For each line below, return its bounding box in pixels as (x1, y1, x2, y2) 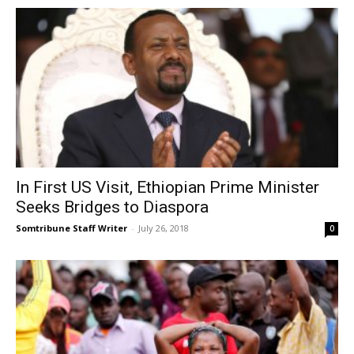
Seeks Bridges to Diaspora (16, 197, 209, 217)
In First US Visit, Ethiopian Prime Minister (16, 177, 319, 197)
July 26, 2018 (138, 221, 189, 234)
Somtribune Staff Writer (16, 221, 127, 234)
